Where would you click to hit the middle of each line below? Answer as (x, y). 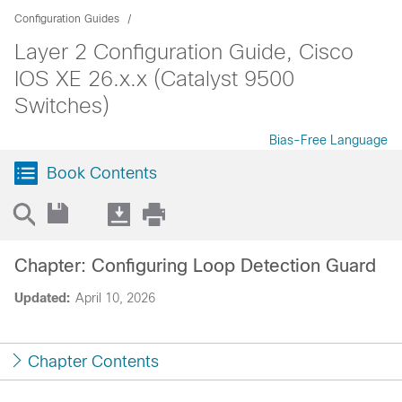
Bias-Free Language (328, 140)
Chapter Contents (93, 362)
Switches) (62, 105)
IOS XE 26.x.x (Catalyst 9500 (154, 79)
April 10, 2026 (115, 298)
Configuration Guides (67, 19)
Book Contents (102, 173)
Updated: (42, 298)
